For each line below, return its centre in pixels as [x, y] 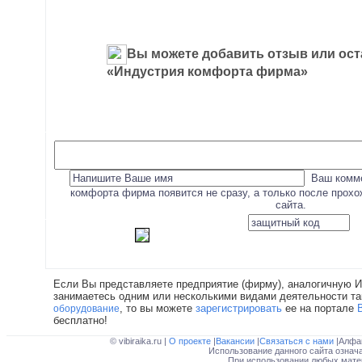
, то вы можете [158, 308]
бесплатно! [80, 320]
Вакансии [236, 341]
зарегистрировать [239, 308]
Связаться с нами [297, 341]
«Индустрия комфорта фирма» [207, 72]
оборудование [86, 308]
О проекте [191, 341]
